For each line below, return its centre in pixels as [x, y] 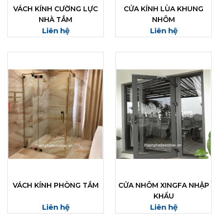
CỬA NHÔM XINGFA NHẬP [164, 186]
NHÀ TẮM [55, 20]
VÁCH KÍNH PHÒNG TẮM [55, 186]
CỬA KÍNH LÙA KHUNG [164, 9]
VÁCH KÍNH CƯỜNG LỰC [55, 9]
